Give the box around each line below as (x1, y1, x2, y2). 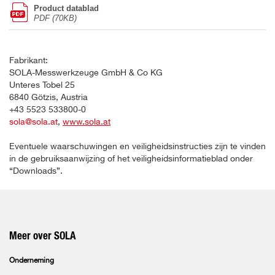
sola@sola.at (9, 118, 58, 127)
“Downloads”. (9, 167, 63, 176)
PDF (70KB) (34, 14, 77, 23)
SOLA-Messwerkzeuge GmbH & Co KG (9, 69, 163, 78)
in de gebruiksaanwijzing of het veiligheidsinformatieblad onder (9, 155, 253, 164)
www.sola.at (63, 118, 110, 127)
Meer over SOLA (9, 231, 76, 241)
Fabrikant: (9, 56, 48, 66)
